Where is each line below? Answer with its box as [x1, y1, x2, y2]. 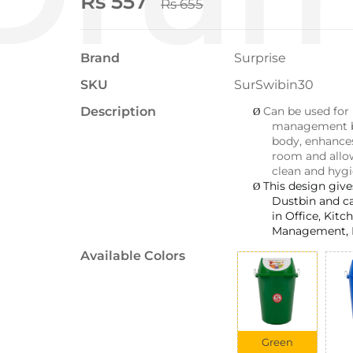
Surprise [234, 50, 286, 65]
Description [80, 103, 156, 119]
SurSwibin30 [234, 76, 314, 92]
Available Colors [80, 247, 185, 263]
